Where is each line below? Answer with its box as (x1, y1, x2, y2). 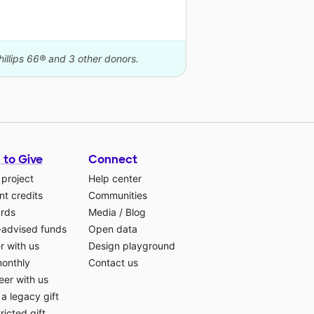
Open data (88, 223, 137, 235)
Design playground (88, 240, 175, 252)
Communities (88, 189, 147, 202)
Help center (88, 172, 142, 185)
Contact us (88, 257, 138, 269)
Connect (88, 152, 137, 168)
